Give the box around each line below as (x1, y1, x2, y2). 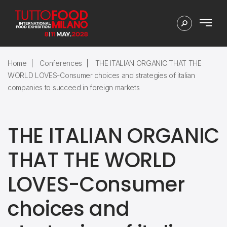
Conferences (40, 59, 82, 67)
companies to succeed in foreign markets (8, 83, 140, 92)
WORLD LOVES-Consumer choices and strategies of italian (8, 71, 195, 80)
